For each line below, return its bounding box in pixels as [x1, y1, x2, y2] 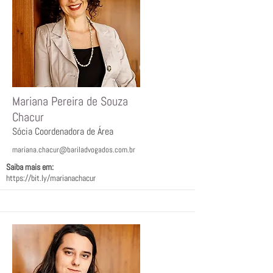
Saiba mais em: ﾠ [6, 161, 63, 172]
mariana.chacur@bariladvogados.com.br [12, 144, 135, 155]
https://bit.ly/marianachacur [6, 172, 96, 183]
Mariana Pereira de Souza [12, 93, 128, 109]
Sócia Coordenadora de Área [12, 125, 113, 138]
